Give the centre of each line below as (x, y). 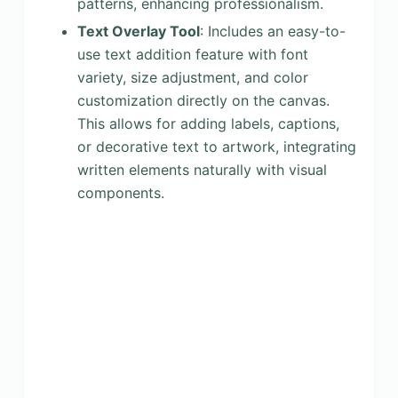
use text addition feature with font (192, 54)
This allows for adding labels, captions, (208, 123)
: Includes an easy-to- (272, 31)
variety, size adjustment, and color (192, 77)
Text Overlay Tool (138, 31)
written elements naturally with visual (202, 169)
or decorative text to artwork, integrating (216, 146)
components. (120, 192)
